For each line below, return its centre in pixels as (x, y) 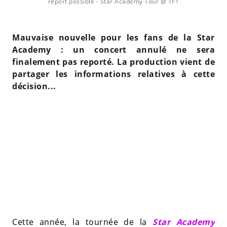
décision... (34, 86)
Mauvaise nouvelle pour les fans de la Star (113, 37)
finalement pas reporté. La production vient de (113, 62)
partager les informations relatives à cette (113, 74)
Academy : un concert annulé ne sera (113, 50)
